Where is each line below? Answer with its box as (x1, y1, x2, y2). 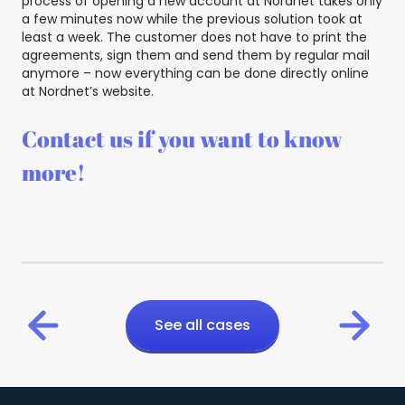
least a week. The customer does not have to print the (22, 28, 367, 47)
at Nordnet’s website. (22, 82, 154, 101)
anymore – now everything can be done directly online (22, 64, 369, 83)
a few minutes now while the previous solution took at (22, 10, 363, 29)
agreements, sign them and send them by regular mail (22, 46, 370, 65)
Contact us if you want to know (22, 124, 343, 155)
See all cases (155, 315, 250, 336)
